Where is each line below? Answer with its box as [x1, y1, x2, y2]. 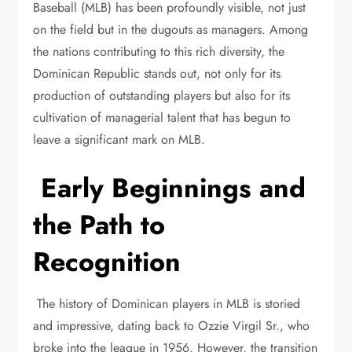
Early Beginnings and [33, 169, 306, 207]
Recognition [33, 243, 181, 281]
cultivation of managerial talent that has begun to [33, 108, 291, 126]
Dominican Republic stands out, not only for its [33, 64, 281, 82]
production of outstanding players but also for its [33, 86, 291, 104]
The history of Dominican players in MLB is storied [33, 295, 301, 313]
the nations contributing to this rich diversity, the [33, 42, 285, 60]
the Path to [33, 206, 166, 244]
